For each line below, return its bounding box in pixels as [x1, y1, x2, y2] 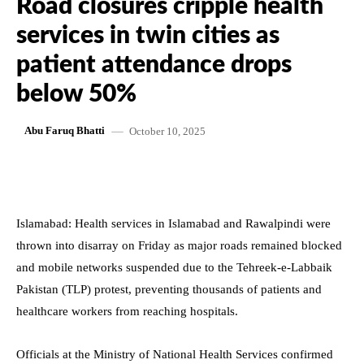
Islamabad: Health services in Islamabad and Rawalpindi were [16, 216, 331, 230]
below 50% [16, 81, 136, 106]
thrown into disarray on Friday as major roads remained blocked [16, 238, 342, 252]
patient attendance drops [16, 52, 292, 77]
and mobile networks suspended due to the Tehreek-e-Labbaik [16, 260, 332, 274]
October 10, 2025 [129, 124, 206, 137]
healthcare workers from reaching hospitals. [16, 304, 238, 318]
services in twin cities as [16, 23, 279, 48]
